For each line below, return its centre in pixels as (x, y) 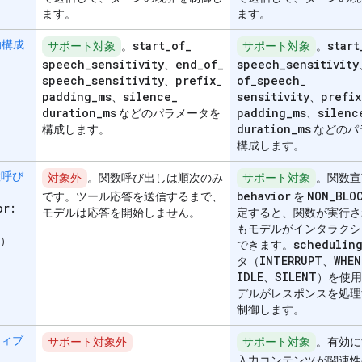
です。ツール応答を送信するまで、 (133, 197)
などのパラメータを (168, 114)
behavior (264, 196)
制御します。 (271, 310)
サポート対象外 (88, 342)
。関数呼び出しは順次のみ (156, 177)
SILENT (296, 277)
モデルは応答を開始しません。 (121, 213)
